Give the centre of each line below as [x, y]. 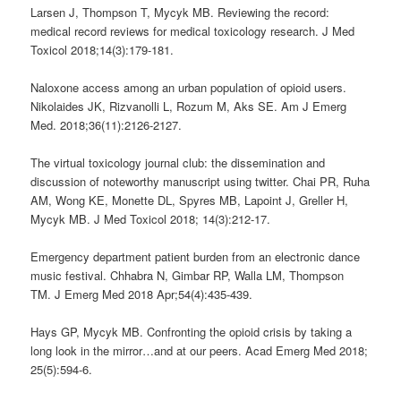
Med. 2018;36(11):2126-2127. [107, 125]
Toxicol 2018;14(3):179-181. [102, 49]
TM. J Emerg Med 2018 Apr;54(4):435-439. [142, 294]
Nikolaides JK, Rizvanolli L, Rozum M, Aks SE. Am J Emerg [189, 107]
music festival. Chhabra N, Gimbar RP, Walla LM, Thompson [188, 276]
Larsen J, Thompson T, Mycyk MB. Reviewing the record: [180, 12]
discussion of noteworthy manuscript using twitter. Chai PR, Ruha [200, 182]
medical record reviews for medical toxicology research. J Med [193, 30]
